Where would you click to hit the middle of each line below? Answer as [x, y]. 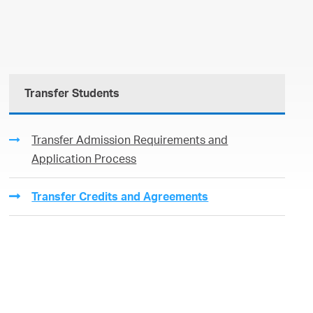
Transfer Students [72, 93]
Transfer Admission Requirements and [130, 140]
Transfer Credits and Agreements [120, 196]
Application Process [84, 159]
